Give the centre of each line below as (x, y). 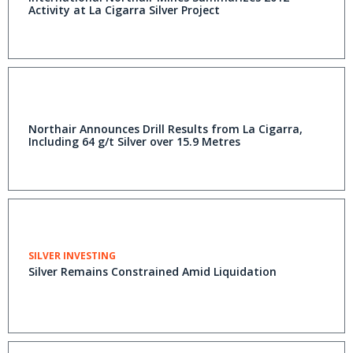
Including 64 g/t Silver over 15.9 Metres (134, 142)
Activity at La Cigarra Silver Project (124, 10)
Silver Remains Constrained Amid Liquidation (152, 272)
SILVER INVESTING (72, 256)
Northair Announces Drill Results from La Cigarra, (165, 129)
